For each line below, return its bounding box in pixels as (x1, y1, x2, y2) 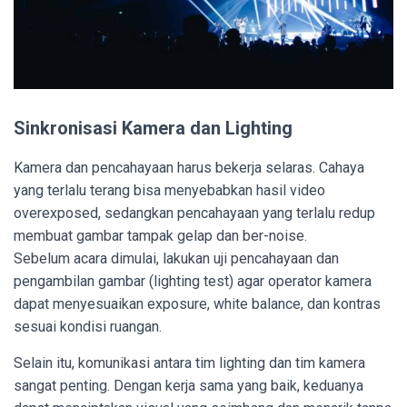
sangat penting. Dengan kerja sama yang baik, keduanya (14, 377, 363, 395)
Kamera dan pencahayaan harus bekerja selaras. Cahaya (14, 159, 364, 177)
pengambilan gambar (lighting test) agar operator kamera (14, 273, 372, 291)
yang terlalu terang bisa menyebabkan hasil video (14, 182, 325, 200)
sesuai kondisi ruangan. (14, 318, 162, 336)
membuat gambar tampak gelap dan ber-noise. (14, 227, 307, 245)
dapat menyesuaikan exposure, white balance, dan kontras (14, 295, 381, 313)
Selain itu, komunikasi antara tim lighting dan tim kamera (14, 354, 365, 372)
